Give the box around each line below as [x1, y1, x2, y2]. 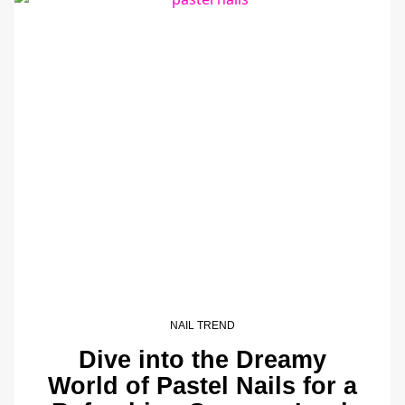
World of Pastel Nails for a [48, 372, 357, 400]
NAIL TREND [170, 318, 235, 332]
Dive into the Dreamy [79, 345, 326, 374]
